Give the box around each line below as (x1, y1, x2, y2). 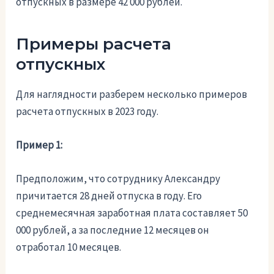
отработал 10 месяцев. (16, 240, 122, 254)
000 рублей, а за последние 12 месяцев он (16, 223, 210, 237)
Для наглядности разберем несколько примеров (16, 87, 248, 101)
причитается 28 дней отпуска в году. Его (16, 189, 202, 203)
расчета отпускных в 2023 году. (16, 104, 159, 118)
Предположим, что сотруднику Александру (16, 172, 221, 186)
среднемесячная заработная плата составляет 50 (16, 206, 248, 220)
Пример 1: (16, 138, 63, 152)
